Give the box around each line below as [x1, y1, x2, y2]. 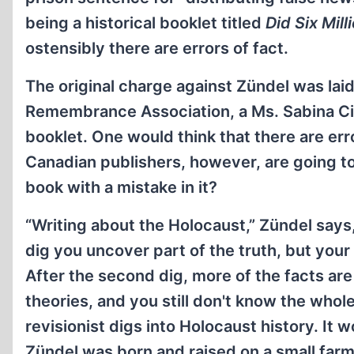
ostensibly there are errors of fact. [25, 39, 288, 58]
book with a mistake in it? [25, 178, 217, 197]
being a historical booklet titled [25, 13, 265, 32]
